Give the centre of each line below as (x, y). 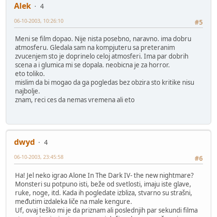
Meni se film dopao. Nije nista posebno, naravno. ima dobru (103, 39)
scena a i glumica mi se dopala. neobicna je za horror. (93, 65)
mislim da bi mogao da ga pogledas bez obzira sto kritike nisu (105, 82)
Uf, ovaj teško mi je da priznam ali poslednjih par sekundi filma (106, 210)
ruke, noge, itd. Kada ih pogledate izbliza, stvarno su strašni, (104, 193)
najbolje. (28, 91)
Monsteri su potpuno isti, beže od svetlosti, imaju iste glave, (103, 184)
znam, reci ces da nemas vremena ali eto (75, 100)
